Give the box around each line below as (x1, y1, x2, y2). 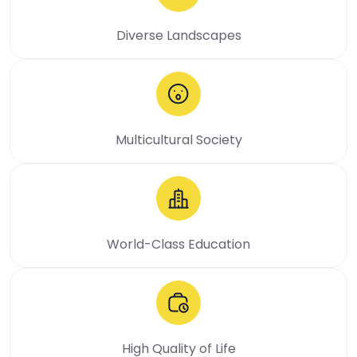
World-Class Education (107, 234, 250, 253)
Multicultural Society (115, 130, 242, 149)
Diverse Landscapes (116, 25, 241, 45)
